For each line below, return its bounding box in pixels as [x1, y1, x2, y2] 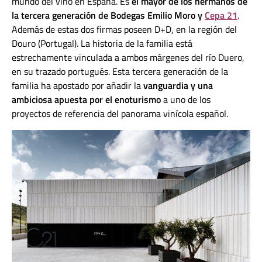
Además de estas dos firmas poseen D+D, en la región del [12, 22, 237, 37]
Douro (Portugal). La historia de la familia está [12, 36, 192, 51]
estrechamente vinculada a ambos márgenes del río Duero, [12, 50, 244, 65]
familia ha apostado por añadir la [12, 78, 143, 93]
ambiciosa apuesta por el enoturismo [12, 92, 161, 107]
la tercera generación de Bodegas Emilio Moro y [12, 8, 205, 23]
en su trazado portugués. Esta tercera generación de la [12, 64, 228, 79]
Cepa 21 [205, 8, 237, 23]
